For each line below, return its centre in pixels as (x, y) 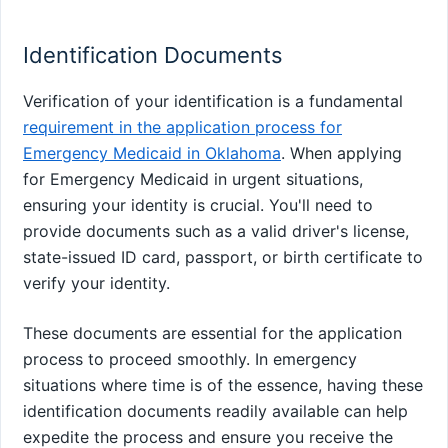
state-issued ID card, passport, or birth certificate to (223, 257)
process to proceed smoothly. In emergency (190, 359)
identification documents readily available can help (215, 411)
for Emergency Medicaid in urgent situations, (193, 179)
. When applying (341, 153)
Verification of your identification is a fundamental (213, 101)
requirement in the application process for (182, 127)
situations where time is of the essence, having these (223, 385)
